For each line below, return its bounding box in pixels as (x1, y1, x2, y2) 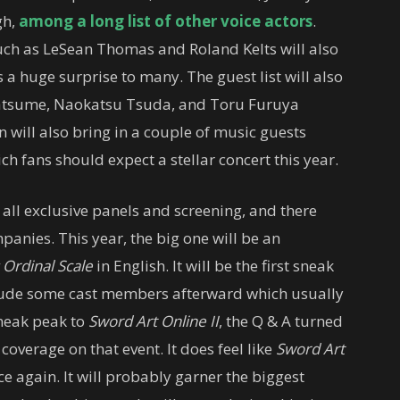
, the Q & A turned (219, 310, 343, 331)
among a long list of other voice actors (19, 10, 312, 31)
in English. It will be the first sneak (93, 254, 334, 276)
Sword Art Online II (88, 310, 219, 331)
